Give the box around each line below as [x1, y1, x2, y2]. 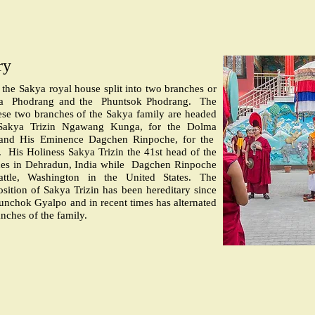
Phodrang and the [12, 96, 93, 107]
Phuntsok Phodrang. [101, 96, 191, 107]
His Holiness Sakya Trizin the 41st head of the [8, 146, 217, 157]
